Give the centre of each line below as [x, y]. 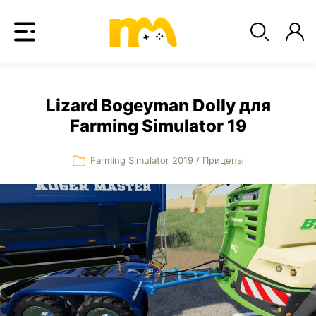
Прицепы [223, 160]
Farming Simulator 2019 [143, 160]
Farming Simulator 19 [158, 126]
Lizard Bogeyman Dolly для [158, 105]
